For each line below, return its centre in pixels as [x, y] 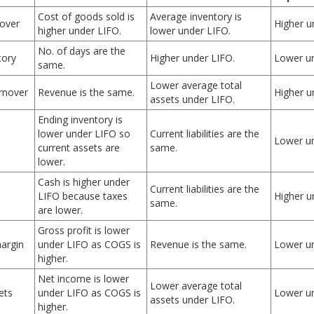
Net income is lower [83, 279]
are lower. [60, 210]
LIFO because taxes [83, 196]
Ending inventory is [80, 120]
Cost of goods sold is [86, 16]
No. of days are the [82, 51]
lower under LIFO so [84, 134]
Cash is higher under [84, 182]
